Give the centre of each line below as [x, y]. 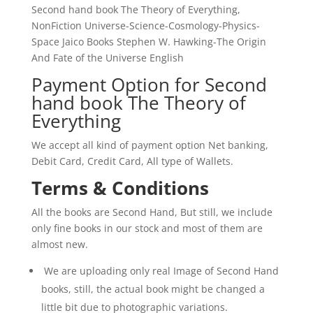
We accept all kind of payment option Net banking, [150, 145]
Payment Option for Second [149, 84]
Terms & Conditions [120, 188]
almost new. [59, 244]
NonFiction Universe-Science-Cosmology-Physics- [145, 25]
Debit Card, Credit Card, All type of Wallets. [132, 161]
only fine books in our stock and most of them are [147, 228]
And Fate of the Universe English [107, 57]
